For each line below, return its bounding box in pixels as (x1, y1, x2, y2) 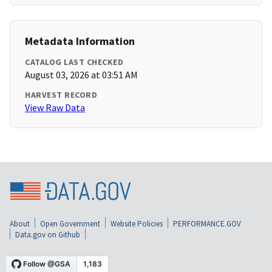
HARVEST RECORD (25, 89, 97, 101)
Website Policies (110, 218, 163, 229)
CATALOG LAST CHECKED (25, 56, 123, 68)
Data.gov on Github (15, 229, 80, 240)
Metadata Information (25, 34, 135, 49)
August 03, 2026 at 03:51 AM (25, 69, 138, 81)
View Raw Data (25, 101, 85, 114)
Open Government (40, 218, 100, 229)
